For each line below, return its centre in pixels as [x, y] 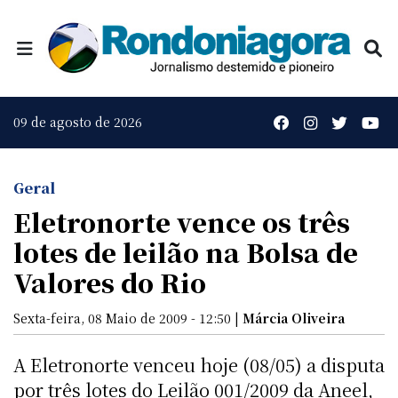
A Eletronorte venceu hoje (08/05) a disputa [199, 364]
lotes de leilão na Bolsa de [186, 251]
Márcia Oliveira [294, 318]
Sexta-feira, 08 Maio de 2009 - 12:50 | [128, 318]
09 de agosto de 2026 [78, 122]
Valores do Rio [110, 282]
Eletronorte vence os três [182, 221]
